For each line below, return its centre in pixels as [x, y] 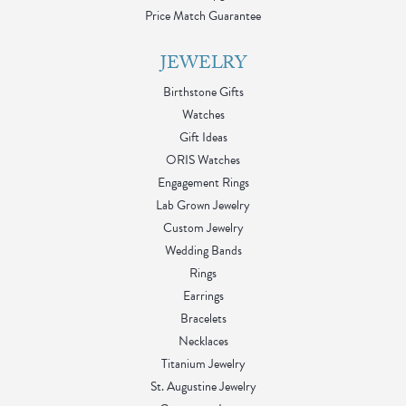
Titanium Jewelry [203, 363]
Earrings [203, 295]
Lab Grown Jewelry [203, 205]
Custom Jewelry [203, 227]
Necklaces [203, 341]
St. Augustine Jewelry [203, 386]
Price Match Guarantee [203, 15]
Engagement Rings [203, 182]
